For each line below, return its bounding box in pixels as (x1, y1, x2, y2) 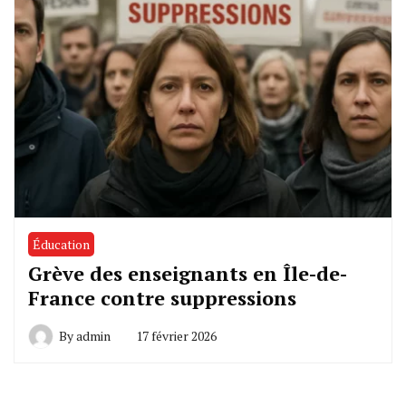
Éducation (33, 235, 90, 253)
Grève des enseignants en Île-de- (28, 259, 347, 286)
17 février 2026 (136, 326, 217, 344)
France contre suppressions (28, 284, 296, 311)
